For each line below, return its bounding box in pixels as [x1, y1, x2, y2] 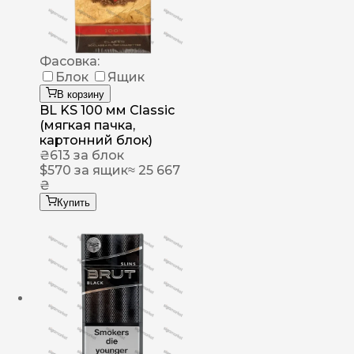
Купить [57, 197, 90, 209]
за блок [70, 148, 124, 164]
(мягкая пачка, [40, 118, 135, 134]
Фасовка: [40, 54, 100, 70]
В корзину [57, 88, 104, 101]
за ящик [71, 163, 128, 179]
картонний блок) [40, 133, 153, 149]
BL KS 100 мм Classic [40, 103, 175, 119]
